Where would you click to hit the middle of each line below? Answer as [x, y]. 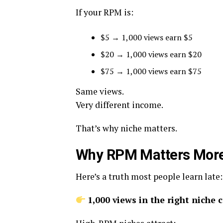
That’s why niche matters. [126, 128]
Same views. [100, 91]
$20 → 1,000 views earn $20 [151, 54]
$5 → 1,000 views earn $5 [147, 37]
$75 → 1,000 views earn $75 [151, 71]
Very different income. [119, 105]
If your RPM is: [105, 12]
